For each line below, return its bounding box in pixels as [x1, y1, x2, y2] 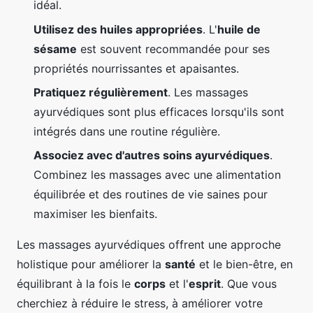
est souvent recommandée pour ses [77, 41, 270, 56]
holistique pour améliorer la [17, 257, 165, 272]
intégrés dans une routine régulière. [34, 124, 220, 138]
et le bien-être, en [196, 257, 293, 272]
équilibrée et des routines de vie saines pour [34, 187, 268, 202]
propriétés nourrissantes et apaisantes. [34, 61, 239, 75]
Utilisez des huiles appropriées [34, 22, 203, 36]
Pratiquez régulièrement [34, 85, 168, 99]
